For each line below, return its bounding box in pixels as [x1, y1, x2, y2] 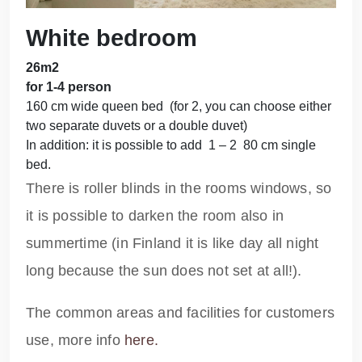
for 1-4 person [26, 79, 112, 94]
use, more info [26, 331, 124, 348]
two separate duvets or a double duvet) [26, 118, 247, 133]
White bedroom [26, 24, 197, 51]
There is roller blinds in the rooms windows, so [26, 179, 332, 196]
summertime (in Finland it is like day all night [26, 234, 319, 251]
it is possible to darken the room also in [26, 207, 284, 224]
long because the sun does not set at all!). [26, 262, 302, 279]
